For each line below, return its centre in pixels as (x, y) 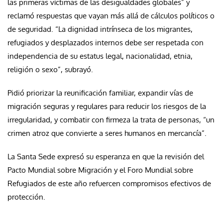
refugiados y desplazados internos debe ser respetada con (106, 42)
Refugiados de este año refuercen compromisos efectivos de (109, 183)
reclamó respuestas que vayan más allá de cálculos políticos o (111, 15)
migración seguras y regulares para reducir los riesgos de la (107, 106)
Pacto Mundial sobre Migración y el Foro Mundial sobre (100, 170)
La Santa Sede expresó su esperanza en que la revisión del (106, 156)
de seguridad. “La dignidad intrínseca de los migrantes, (100, 29)
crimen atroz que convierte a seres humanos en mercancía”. (107, 133)
